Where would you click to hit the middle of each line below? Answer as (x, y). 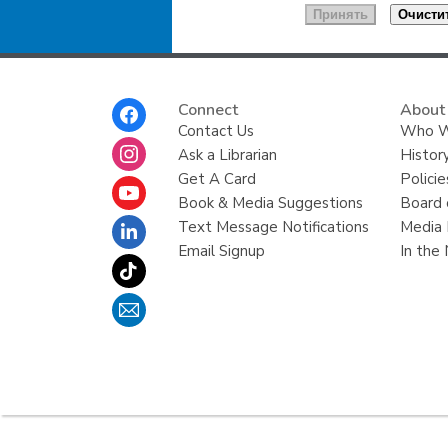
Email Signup (221, 250)
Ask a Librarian (227, 154)
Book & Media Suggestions (270, 202)
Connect (207, 109)
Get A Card (216, 178)
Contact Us (215, 130)
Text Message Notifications (273, 226)
